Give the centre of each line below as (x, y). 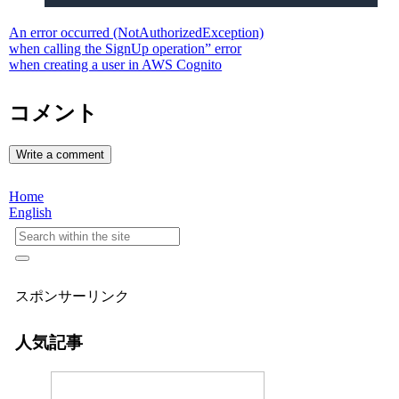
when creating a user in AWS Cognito (116, 64)
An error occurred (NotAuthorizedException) (137, 32)
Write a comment (61, 154)
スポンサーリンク (72, 296)
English (31, 213)
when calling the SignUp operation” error (126, 48)
